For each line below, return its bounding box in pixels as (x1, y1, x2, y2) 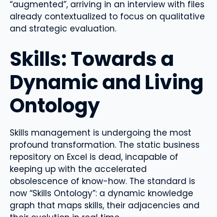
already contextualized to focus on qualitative (10, 11, 205, 23)
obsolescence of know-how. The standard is (10, 175, 195, 187)
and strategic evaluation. (10, 23, 116, 35)
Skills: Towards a (10, 45, 174, 73)
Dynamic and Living (10, 68, 203, 96)
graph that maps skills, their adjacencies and (10, 199, 200, 211)
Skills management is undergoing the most (10, 126, 191, 139)
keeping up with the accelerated (10, 163, 147, 175)
